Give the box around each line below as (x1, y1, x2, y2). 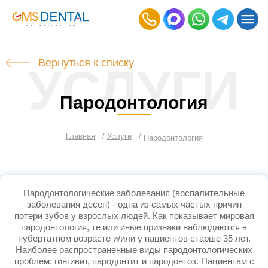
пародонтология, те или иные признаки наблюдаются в (21, 222, 247, 232)
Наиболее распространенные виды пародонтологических (16, 245, 252, 255)
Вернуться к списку (38, 56, 134, 69)
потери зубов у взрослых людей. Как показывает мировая (14, 211, 254, 221)
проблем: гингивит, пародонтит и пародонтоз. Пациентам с (14, 256, 254, 266)
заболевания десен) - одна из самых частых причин (26, 199, 242, 209)
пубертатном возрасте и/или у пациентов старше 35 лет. (17, 233, 251, 243)
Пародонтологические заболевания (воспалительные (23, 188, 245, 198)
